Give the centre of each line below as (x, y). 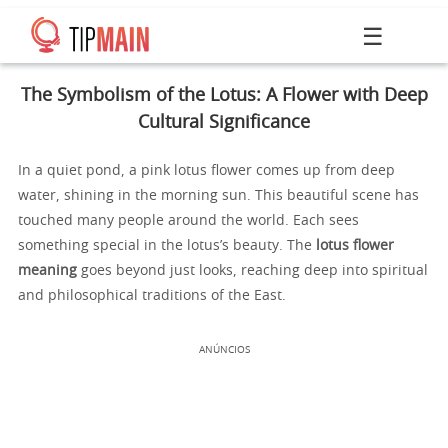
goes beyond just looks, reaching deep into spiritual (252, 271)
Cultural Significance (224, 123)
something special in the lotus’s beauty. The (167, 246)
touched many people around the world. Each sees (188, 221)
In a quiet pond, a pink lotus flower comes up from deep (206, 171)
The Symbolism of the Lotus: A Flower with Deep (224, 96)
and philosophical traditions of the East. (152, 296)
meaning (47, 271)
